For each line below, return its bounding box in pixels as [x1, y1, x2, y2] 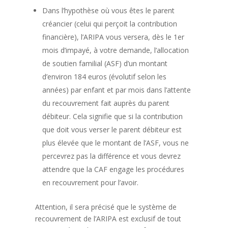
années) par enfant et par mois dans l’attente [42, 85, 191, 95]
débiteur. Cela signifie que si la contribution [42, 111, 183, 121]
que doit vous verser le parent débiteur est [42, 125, 182, 134]
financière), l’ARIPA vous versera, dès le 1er [42, 32, 184, 42]
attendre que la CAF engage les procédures [42, 164, 184, 174]
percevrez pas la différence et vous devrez [42, 151, 181, 161]
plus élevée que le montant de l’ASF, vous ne [42, 138, 189, 148]
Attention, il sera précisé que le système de [35, 202, 177, 212]
